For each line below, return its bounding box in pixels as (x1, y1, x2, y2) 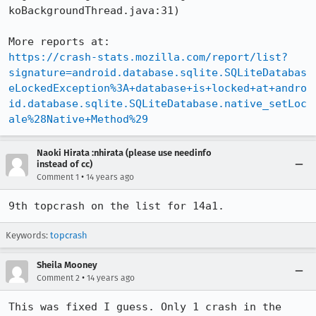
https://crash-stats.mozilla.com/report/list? (8, 51, 288, 63)
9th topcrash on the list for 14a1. (8, 200, 224, 212)
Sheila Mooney (37, 260, 97, 270)
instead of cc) (37, 159, 92, 169)
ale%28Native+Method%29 (8, 113, 148, 126)
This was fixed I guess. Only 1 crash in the (8, 300, 281, 313)
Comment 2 (37, 273, 80, 283)
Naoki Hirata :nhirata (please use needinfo (37, 147, 212, 158)
